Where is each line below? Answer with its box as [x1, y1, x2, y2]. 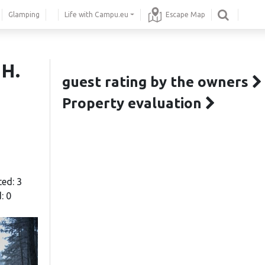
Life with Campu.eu [64, 10, 128, 18]
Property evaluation [62, 95, 205, 111]
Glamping [8, 10, 40, 18]
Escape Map [166, 10, 206, 18]
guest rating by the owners [62, 74, 252, 90]
